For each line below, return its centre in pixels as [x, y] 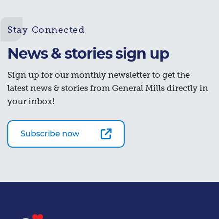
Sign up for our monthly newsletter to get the [99, 75]
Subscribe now [50, 133]
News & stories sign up [88, 53]
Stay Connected [46, 30]
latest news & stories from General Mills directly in [108, 88]
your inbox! [31, 101]
